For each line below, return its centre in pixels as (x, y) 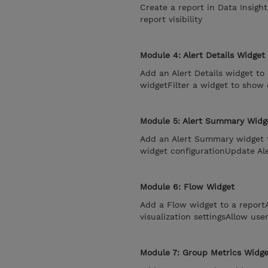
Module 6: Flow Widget (187, 187)
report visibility (171, 19)
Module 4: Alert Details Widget (202, 55)
